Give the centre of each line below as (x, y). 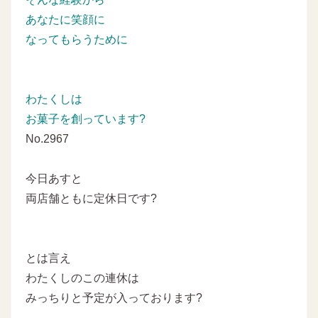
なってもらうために (77, 39)
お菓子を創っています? (86, 119)
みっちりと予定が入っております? (114, 297)
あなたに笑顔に (65, 19)
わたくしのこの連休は (82, 278)
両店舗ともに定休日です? (91, 198)
